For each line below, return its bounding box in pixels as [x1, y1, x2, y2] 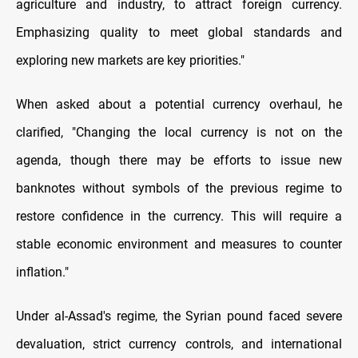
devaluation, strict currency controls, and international [16, 336, 342, 352]
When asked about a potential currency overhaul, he [16, 97, 342, 113]
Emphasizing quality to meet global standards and [16, 25, 342, 41]
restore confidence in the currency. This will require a [16, 209, 342, 225]
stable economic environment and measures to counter [16, 237, 342, 253]
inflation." [16, 265, 69, 280]
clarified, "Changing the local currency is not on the [16, 125, 342, 141]
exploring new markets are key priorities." [16, 53, 245, 69]
